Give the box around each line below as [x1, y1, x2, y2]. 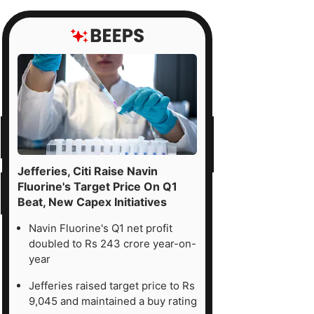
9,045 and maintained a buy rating [29, 294, 197, 308]
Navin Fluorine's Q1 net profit [29, 221, 172, 235]
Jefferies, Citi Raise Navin [18, 163, 158, 178]
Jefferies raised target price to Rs [29, 278, 195, 292]
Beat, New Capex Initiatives [18, 194, 167, 209]
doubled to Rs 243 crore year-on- [29, 236, 196, 250]
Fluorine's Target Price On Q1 [18, 179, 177, 193]
